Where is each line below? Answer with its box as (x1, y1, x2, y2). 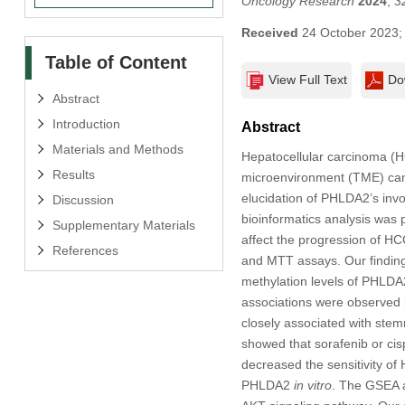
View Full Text (268, 71, 347, 87)
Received (240, 24, 298, 40)
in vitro (293, 377, 332, 392)
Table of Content (44, 52, 187, 72)
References (52, 242, 118, 258)
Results (52, 166, 95, 182)
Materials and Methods (52, 141, 184, 156)
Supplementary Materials (52, 217, 195, 232)
